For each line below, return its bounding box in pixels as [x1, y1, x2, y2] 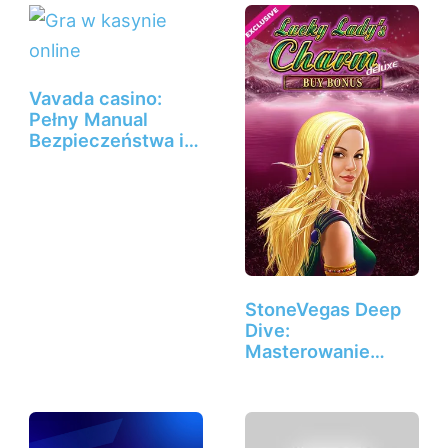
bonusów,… [244, 360, 345, 383]
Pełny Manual [29, 107, 149, 130]
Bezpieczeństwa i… [29, 128, 200, 151]
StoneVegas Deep [244, 297, 401, 320]
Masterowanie [244, 339, 370, 362]
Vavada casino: [29, 86, 163, 109]
